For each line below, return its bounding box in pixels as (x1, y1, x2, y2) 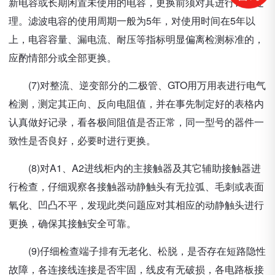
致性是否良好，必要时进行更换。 (9, 133, 156, 147)
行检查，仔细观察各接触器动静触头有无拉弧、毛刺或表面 (9, 179, 264, 193)
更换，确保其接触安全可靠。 (9, 216, 136, 230)
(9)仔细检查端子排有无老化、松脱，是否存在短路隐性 (9, 244, 266, 258)
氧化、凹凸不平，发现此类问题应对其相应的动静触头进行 (9, 198, 264, 212)
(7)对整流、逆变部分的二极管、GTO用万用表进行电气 (9, 78, 266, 92)
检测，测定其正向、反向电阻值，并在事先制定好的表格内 (9, 96, 264, 110)
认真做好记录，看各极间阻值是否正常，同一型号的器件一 (9, 115, 264, 129)
